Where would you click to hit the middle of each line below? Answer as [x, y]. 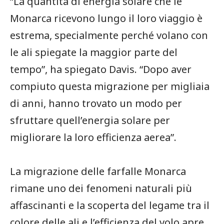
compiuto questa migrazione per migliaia [110, 86]
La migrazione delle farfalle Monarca [98, 171]
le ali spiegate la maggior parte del [94, 52]
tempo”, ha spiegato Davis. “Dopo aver [101, 69]
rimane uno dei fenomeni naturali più [101, 188]
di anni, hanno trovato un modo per [96, 103]
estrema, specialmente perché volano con [109, 35]
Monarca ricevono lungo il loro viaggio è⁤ [106, 18]
